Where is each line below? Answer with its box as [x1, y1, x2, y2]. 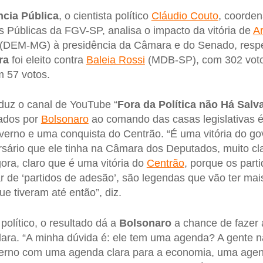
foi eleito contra [8, 53, 86, 66]
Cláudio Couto [151, 9, 218, 22]
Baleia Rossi [86, 53, 145, 66]
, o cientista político [58, 9, 151, 22]
